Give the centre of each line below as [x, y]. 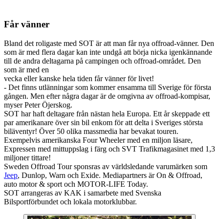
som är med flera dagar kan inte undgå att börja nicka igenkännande [108, 52]
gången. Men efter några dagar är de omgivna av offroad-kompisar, [107, 96]
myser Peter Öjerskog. [38, 105]
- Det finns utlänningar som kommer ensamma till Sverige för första [108, 87]
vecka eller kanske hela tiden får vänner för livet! [79, 78]
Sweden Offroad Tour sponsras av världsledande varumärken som [106, 166]
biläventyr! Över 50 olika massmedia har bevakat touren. [91, 131]
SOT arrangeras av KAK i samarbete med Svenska [83, 193]
